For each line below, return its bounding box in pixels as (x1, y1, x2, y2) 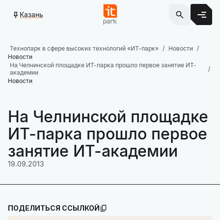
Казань (20, 10, 43, 19)
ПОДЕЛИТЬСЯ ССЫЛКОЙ (8, 204, 100, 212)
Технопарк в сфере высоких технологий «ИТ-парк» (10, 45, 159, 52)
